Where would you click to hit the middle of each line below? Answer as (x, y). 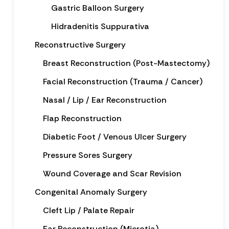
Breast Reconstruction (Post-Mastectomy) (126, 63)
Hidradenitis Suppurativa (100, 26)
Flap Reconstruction (82, 118)
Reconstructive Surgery (80, 44)
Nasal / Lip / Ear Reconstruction (105, 100)
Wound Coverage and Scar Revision (112, 173)
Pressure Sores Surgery (87, 155)
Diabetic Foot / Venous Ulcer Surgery (114, 136)
